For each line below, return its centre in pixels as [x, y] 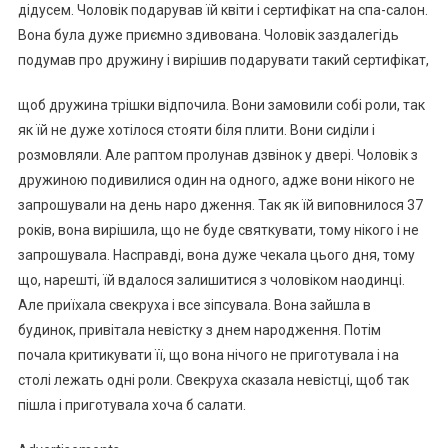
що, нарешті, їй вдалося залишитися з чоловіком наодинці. [211, 279]
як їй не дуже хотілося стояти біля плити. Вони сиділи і [196, 129]
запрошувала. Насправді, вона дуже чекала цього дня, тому [216, 254]
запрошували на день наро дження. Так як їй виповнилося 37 [220, 204]
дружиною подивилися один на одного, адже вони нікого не [216, 179]
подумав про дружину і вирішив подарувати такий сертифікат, [223, 59]
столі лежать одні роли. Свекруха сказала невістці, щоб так [213, 379]
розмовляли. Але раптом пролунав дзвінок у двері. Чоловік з [217, 154]
